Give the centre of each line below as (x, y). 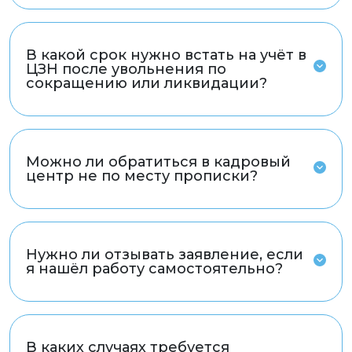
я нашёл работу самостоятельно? (158, 269)
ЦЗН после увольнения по (126, 70)
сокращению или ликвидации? (148, 84)
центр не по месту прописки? (142, 176)
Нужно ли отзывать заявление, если (165, 255)
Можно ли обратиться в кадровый (158, 162)
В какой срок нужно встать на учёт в (166, 55)
